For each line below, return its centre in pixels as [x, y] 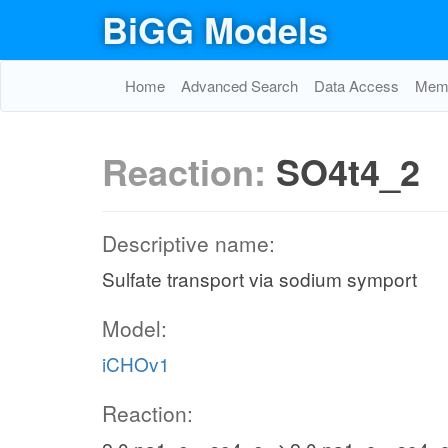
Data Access [356, 85]
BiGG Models [215, 29]
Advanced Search [239, 85]
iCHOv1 [136, 363]
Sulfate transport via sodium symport [259, 278]
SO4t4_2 [348, 171]
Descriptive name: [188, 243]
